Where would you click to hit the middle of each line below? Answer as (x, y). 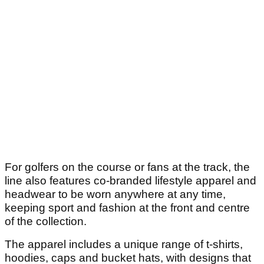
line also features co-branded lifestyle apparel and (131, 181)
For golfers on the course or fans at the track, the (127, 167)
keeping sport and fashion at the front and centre (127, 208)
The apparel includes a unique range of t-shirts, (124, 245)
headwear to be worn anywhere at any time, (115, 194)
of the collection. (46, 222)
